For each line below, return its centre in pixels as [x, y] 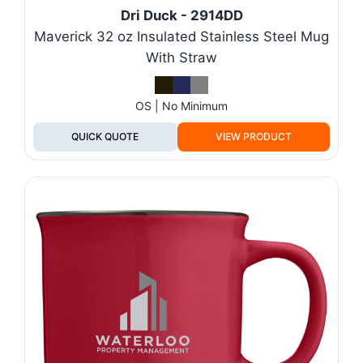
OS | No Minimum [181, 105]
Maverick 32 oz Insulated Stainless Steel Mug [181, 36]
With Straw [181, 57]
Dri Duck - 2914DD [181, 15]
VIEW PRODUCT [253, 136]
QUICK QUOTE [105, 136]
